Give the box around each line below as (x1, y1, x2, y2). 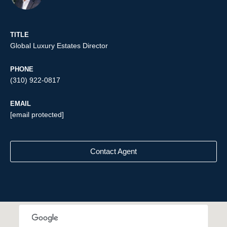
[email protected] (10, 110, 64, 119)
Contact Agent (90, 147, 137, 156)
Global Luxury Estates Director (10, 42, 108, 50)
